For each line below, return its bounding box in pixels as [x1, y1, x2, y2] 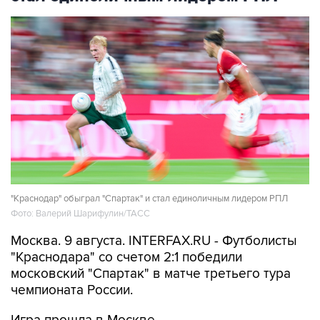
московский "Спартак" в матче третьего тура [11, 265, 291, 282]
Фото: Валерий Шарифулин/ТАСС [11, 207, 150, 219]
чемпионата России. [11, 281, 133, 299]
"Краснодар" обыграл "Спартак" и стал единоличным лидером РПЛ [11, 192, 288, 204]
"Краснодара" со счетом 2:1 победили [11, 249, 242, 266]
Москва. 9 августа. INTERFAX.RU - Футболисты [11, 232, 297, 249]
